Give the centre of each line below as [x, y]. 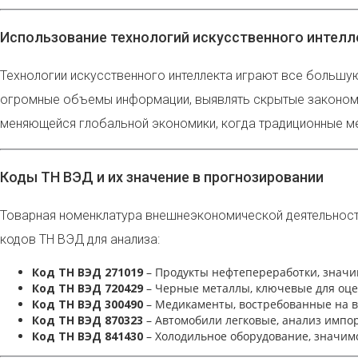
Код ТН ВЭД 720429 [88, 288]
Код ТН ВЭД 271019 [88, 272]
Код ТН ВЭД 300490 [88, 304]
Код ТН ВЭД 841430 [88, 336]
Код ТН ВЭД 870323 [88, 320]
